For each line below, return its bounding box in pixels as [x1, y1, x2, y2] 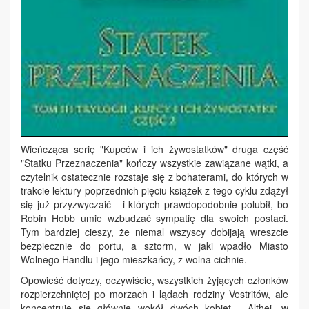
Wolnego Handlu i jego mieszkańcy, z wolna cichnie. [21, 252, 247, 267]
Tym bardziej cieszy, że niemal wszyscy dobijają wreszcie [21, 225, 288, 239]
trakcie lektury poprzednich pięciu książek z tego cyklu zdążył [21, 183, 288, 198]
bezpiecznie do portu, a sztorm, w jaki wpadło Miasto [21, 239, 288, 253]
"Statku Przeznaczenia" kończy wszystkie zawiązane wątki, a [21, 156, 288, 170]
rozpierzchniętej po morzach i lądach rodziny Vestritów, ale [21, 287, 288, 301]
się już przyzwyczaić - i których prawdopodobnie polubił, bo [21, 197, 288, 212]
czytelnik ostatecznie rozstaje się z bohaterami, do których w [21, 170, 288, 184]
